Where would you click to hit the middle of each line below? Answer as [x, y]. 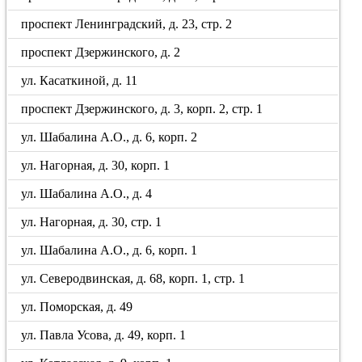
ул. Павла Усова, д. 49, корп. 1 [104, 335]
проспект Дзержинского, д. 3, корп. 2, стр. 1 [142, 109]
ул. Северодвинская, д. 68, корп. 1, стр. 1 [133, 278]
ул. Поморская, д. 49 [77, 307]
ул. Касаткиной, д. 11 [80, 80]
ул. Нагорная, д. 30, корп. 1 [96, 165]
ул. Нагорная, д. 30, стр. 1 [92, 222]
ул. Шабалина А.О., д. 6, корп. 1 [109, 250]
